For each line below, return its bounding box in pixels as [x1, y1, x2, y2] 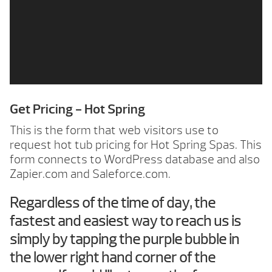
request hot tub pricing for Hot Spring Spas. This [10, 137, 262, 152]
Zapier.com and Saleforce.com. [10, 166, 171, 182]
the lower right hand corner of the [10, 248, 216, 267]
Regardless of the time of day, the [10, 194, 216, 212]
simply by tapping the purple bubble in [10, 230, 239, 248]
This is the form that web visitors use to [10, 123, 219, 138]
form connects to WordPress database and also [10, 152, 260, 167]
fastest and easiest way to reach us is [10, 212, 241, 230]
